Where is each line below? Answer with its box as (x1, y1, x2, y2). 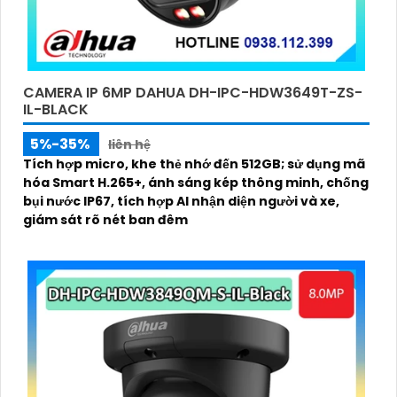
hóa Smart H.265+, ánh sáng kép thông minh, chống (23, 174, 369, 192)
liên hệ (108, 136, 151, 154)
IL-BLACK (23, 99, 89, 121)
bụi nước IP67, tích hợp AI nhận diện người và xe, (23, 192, 339, 211)
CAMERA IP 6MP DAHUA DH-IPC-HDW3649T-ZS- (23, 82, 362, 104)
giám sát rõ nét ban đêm (23, 211, 188, 230)
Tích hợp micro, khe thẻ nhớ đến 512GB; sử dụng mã (23, 155, 365, 174)
